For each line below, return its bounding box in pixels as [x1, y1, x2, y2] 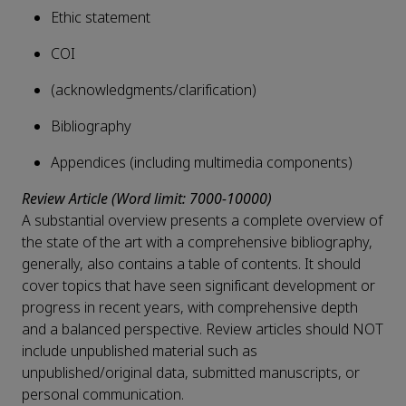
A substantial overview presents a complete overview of [22, 210, 382, 232]
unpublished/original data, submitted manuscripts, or [22, 362, 360, 384]
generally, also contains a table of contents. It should [22, 254, 361, 275]
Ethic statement [51, 7, 150, 29]
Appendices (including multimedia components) [51, 152, 353, 174]
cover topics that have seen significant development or [22, 275, 375, 297]
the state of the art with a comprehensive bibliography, [22, 232, 372, 254]
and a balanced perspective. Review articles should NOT [22, 319, 383, 341]
